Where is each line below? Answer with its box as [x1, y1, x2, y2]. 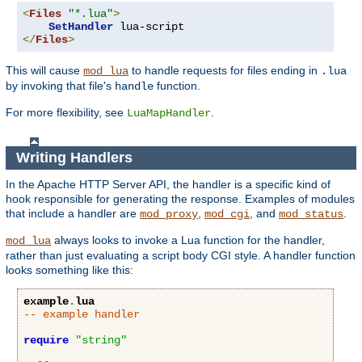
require [23, 333, 69, 347]
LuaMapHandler [127, 107, 211, 120]
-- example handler [23, 307, 140, 321]
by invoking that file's [6, 79, 115, 93]
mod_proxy [140, 207, 198, 221]
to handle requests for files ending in [128, 64, 321, 78]
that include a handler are [6, 206, 140, 220]
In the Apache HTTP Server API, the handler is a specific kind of [6, 177, 330, 191]
